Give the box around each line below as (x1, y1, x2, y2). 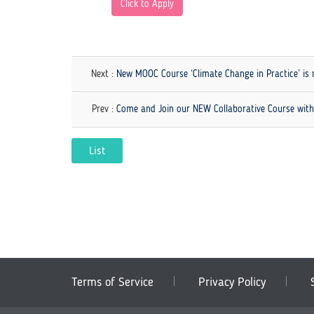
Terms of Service (71, 275, 153, 289)
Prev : (92, 104, 114, 114)
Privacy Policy (198, 275, 266, 289)
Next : (91, 69, 114, 79)
